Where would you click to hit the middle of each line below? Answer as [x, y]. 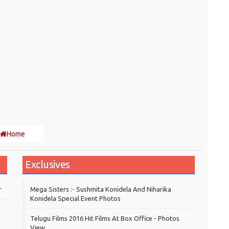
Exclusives [48, 165]
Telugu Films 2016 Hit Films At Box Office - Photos [105, 219]
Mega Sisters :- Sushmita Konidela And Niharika [101, 189]
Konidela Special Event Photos [75, 199]
